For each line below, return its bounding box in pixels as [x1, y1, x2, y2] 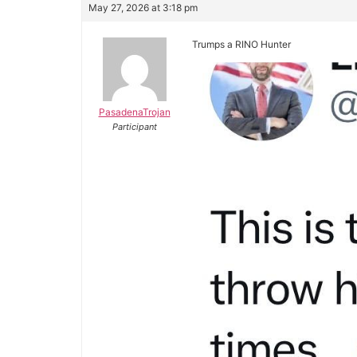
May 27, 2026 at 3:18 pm [88, 2, 198, 14]
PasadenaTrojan [98, 106, 171, 118]
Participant [112, 121, 157, 132]
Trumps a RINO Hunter [192, 38, 291, 50]
